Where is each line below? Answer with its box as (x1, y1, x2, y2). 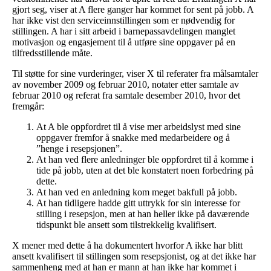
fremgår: (12, 100, 44, 111)
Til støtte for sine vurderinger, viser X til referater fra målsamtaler (12, 68, 258, 79)
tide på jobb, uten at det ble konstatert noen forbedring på (36, 165, 253, 175)
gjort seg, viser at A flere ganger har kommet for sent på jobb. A (12, 4, 253, 15)
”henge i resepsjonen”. (36, 143, 122, 154)
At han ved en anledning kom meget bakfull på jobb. (36, 186, 237, 197)
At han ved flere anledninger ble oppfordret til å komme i (36, 154, 253, 165)
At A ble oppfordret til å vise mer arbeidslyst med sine (36, 121, 241, 132)
